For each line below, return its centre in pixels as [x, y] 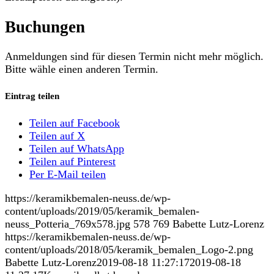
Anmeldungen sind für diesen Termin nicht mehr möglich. [134, 56]
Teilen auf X [57, 135]
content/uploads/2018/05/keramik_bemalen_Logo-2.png [129, 249]
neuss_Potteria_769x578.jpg [68, 224]
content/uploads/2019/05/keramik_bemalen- [102, 211]
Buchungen [45, 27]
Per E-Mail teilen [68, 174]
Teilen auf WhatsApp [77, 148]
